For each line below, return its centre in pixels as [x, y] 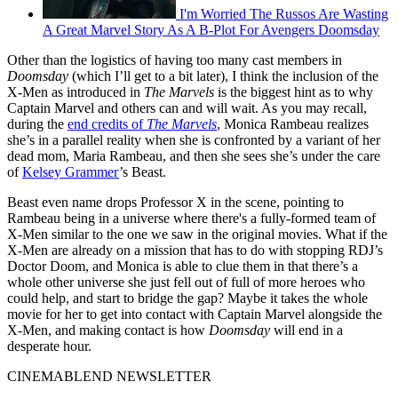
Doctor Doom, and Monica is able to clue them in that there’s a [183, 266]
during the [37, 123]
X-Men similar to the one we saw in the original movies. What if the [197, 234]
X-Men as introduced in [76, 92]
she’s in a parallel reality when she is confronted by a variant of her [194, 139]
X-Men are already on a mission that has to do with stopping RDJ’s [195, 250]
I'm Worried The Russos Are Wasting [284, 13]
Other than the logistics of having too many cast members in [175, 60]
